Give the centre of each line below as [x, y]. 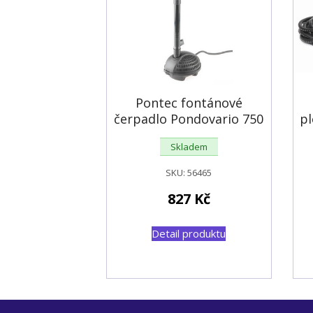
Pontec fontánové [189, 102]
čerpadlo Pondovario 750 [189, 118]
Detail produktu [189, 233]
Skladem [189, 146]
